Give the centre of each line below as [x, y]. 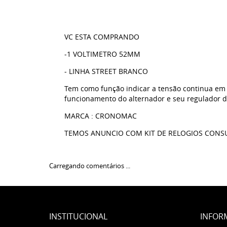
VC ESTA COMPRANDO [102, 37]
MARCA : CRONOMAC [101, 116]
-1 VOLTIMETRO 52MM [102, 54]
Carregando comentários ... [90, 166]
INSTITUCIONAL [78, 216]
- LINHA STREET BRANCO [106, 71]
